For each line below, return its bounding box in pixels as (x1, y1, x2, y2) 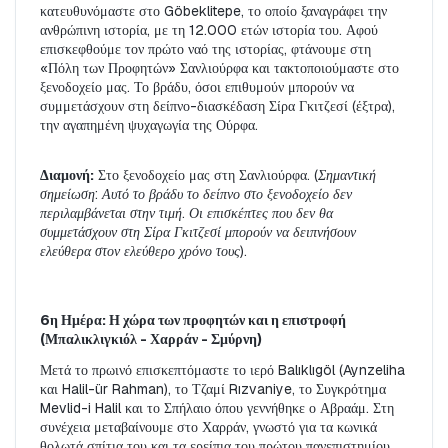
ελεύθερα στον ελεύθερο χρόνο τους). (40, 242, 247, 261)
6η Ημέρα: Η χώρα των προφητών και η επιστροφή (40, 311, 346, 330)
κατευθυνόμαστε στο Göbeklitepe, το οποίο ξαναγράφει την (40, 2, 387, 21)
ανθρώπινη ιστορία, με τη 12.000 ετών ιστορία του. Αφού (40, 21, 378, 40)
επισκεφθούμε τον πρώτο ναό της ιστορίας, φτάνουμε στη (40, 40, 371, 59)
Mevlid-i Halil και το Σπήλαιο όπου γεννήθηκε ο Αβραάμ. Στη (40, 399, 394, 418)
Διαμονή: (40, 166, 94, 185)
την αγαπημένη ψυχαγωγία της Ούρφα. (40, 116, 258, 135)
